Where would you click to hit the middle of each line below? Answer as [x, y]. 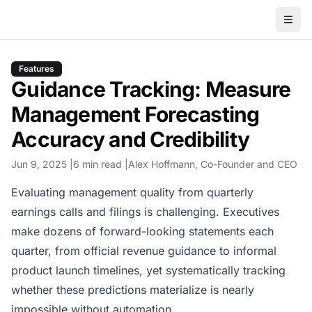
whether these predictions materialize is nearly [133, 290]
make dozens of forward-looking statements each [142, 231]
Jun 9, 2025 [39, 164]
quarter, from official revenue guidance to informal [144, 251]
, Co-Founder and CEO [246, 164]
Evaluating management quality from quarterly [132, 192]
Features [37, 69]
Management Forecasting [135, 114]
